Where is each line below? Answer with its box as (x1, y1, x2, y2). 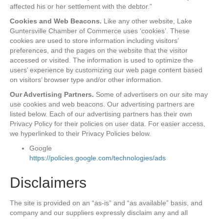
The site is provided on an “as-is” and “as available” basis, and (10, 199, 202, 207)
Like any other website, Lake (102, 17, 192, 25)
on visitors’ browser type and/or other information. (10, 76, 163, 84)
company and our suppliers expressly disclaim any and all (10, 209, 188, 217)
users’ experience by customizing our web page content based (10, 66, 202, 74)
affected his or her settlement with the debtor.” (10, 2, 152, 11)
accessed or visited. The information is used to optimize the (10, 56, 193, 65)
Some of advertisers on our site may (94, 90, 208, 99)
